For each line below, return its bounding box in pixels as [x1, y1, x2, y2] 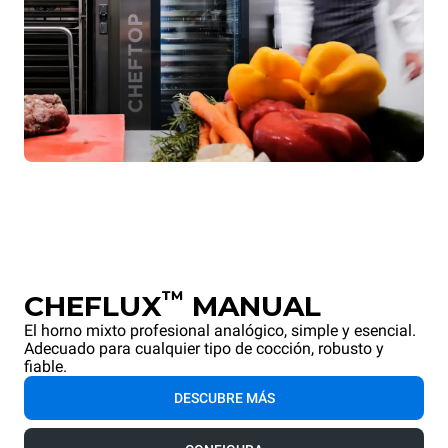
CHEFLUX [24, 289, 162, 324]
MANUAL [184, 289, 321, 324]
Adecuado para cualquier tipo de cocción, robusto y [24, 339, 384, 359]
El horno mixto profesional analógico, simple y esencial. [24, 321, 416, 341]
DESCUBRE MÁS [173, 390, 275, 407]
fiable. [24, 357, 67, 377]
